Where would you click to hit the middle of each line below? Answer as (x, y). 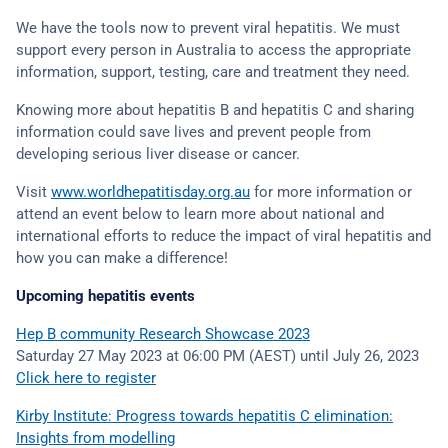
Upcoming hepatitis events (105, 296)
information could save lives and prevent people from (193, 132)
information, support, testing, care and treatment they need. (213, 72)
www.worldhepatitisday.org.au (150, 192)
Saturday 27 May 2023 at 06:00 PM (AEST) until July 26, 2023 (217, 356)
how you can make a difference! (122, 258)
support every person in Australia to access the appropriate (213, 50)
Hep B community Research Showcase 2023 (163, 334)
